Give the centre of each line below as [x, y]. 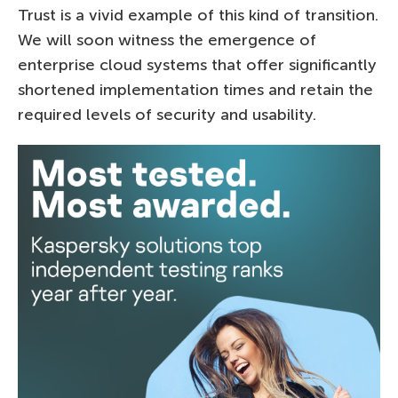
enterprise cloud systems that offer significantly [197, 64]
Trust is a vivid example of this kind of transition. [198, 15]
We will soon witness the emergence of [167, 40]
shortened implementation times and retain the [195, 89]
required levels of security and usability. [167, 114]
